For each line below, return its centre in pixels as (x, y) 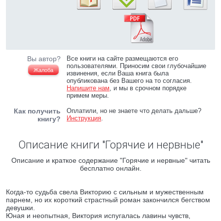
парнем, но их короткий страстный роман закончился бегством (108, 200)
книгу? (49, 119)
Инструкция (84, 118)
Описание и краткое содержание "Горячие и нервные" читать (110, 160)
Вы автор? (44, 59)
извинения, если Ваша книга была (118, 73)
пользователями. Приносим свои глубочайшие (137, 66)
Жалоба (43, 70)
